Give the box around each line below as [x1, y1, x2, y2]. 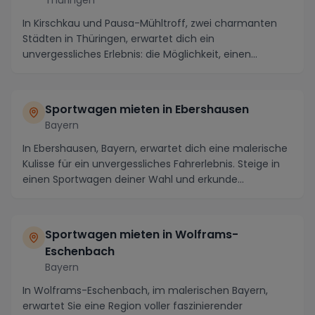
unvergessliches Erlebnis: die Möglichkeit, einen [22, 46, 251, 61]
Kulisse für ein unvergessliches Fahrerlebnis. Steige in [22, 156, 280, 171]
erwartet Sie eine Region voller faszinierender [22, 298, 243, 313]
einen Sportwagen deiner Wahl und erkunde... [22, 172, 244, 186]
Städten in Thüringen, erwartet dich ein [22, 31, 214, 46]
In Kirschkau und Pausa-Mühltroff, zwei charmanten [22, 15, 277, 30]
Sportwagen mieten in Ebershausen [45, 101, 249, 117]
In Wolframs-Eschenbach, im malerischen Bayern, [22, 283, 268, 297]
